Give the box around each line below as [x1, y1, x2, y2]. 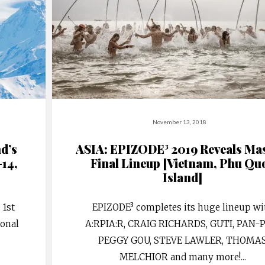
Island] [163, 169, 203, 185]
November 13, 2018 [153, 118, 207, 125]
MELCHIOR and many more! [119, 251, 241, 263]
